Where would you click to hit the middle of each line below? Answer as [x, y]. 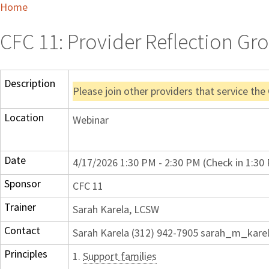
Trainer [20, 207]
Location [24, 118]
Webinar [91, 120]
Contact [22, 231]
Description [30, 83]
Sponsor [23, 184]
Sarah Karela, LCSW [116, 210]
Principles [26, 254]
